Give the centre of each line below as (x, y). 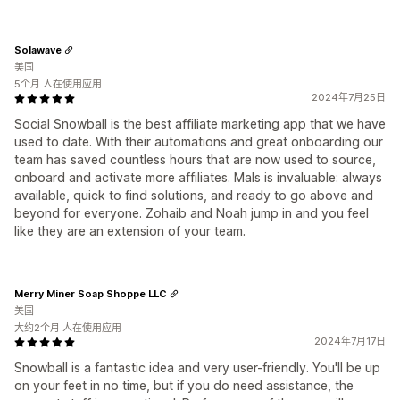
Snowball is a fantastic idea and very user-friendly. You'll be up (197, 367)
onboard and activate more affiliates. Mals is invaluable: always (198, 177)
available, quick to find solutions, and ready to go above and (194, 195)
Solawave (38, 50)
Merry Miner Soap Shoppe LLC (91, 293)
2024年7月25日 (349, 97)
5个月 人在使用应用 (58, 84)
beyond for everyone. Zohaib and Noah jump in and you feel (192, 213)
